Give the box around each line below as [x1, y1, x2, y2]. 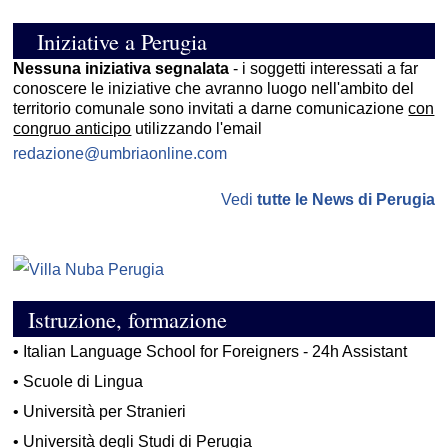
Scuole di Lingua [23, 373, 144, 391]
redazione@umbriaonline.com [13, 145, 228, 163]
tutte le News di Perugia [256, 191, 435, 209]
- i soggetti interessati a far [229, 60, 419, 78]
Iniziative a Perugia [23, 26, 208, 57]
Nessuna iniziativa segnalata [13, 60, 230, 78]
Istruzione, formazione [14, 304, 228, 335]
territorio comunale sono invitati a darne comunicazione [13, 100, 409, 118]
